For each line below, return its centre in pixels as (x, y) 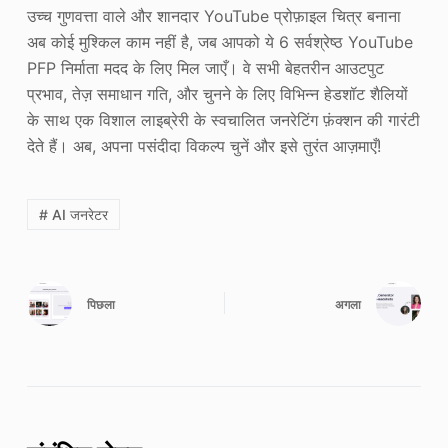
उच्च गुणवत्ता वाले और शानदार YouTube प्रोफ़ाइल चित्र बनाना (213, 16)
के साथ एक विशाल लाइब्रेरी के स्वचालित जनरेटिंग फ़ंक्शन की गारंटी (223, 120)
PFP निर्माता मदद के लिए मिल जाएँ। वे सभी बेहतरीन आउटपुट (205, 68)
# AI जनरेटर (73, 215)
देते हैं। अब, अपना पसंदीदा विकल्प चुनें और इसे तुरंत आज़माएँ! (203, 146)
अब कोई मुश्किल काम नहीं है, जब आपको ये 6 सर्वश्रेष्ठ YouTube (219, 42)
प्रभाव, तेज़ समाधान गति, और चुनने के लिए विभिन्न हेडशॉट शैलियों (217, 94)
